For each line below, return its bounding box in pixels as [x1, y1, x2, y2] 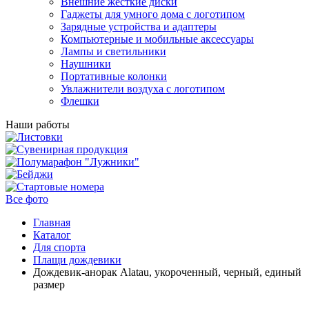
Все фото [6, 193, 48, 205]
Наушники [61, 58, 111, 70]
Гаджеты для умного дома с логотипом [61, 8, 245, 20]
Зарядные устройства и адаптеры [61, 21, 217, 32]
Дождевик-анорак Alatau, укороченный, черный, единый [33, 266, 301, 278]
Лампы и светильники [61, 46, 166, 57]
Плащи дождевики [33, 254, 121, 266]
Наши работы [6, 119, 70, 130]
